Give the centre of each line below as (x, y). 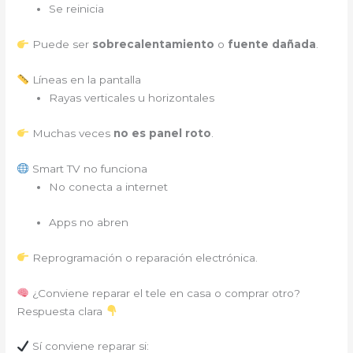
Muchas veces (71, 133)
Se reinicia (77, 9)
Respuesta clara (61, 311)
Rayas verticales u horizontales (132, 98)
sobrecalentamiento (153, 45)
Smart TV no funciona (88, 168)
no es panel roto (162, 133)
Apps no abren (89, 222)
